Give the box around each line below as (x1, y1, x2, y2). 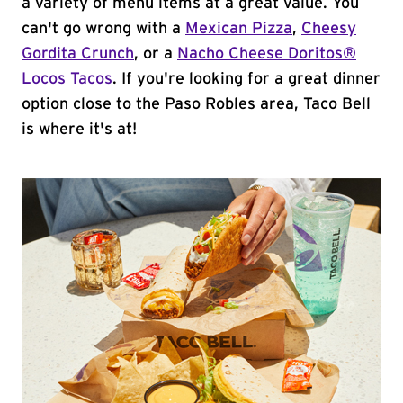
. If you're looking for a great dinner (112, 71, 381, 87)
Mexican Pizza (185, 21, 292, 37)
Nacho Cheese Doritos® (177, 46, 356, 62)
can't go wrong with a (22, 21, 185, 37)
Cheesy (301, 21, 356, 37)
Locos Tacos (22, 71, 112, 87)
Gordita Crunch (22, 46, 134, 62)
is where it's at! (22, 121, 137, 138)
